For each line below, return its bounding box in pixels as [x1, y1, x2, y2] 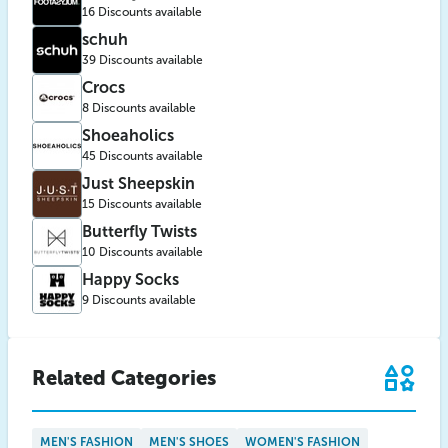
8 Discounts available [82, 100, 196, 115]
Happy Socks [82, 269, 179, 289]
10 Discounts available [82, 244, 203, 259]
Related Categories [32, 366, 216, 390]
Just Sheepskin [82, 173, 195, 193]
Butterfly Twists [82, 221, 197, 241]
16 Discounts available [82, 4, 202, 19]
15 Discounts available [82, 196, 202, 211]
